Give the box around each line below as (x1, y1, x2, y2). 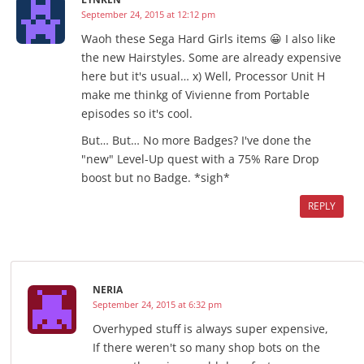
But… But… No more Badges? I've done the (81, 132, 311, 149)
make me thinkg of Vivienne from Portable (81, 87, 310, 103)
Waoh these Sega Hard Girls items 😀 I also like (81, 31, 336, 47)
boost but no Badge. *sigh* (81, 170, 230, 186)
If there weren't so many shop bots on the (93, 340, 320, 356)
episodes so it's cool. (81, 106, 193, 122)
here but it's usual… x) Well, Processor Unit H (81, 68, 325, 84)
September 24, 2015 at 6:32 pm (93, 298, 222, 311)
